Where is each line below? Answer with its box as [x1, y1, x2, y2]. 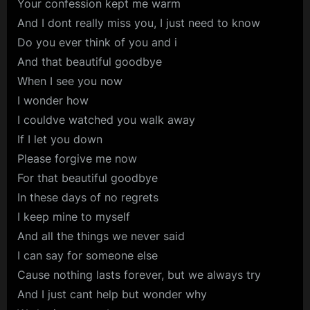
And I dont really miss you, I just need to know [17, 16, 260, 30]
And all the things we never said [17, 229, 185, 244]
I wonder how [17, 93, 89, 108]
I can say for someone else [17, 248, 158, 263]
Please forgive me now [17, 152, 137, 166]
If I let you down [17, 132, 102, 147]
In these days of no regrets [17, 190, 158, 205]
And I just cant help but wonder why [17, 287, 207, 302]
